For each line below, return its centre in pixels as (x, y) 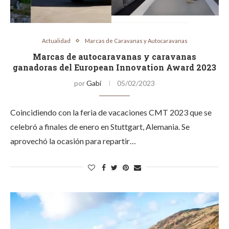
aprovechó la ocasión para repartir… (73, 141)
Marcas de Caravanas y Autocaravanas (136, 41)
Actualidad (56, 41)
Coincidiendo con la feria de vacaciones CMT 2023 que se (111, 112)
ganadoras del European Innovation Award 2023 (114, 67)
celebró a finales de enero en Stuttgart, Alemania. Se (100, 127)
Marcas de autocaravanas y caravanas (114, 56)
